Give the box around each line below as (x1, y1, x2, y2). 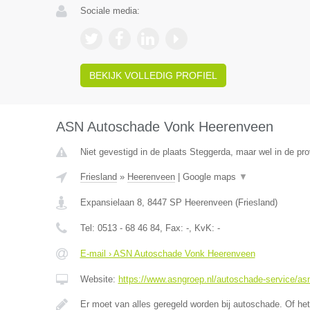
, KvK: (188, 223, 217, 233)
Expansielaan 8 (80, 197, 142, 208)
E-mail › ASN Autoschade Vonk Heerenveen (80, 248, 255, 259)
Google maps (182, 172, 239, 182)
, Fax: (159, 223, 186, 233)
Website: (80, 274, 118, 284)
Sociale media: (80, 6, 140, 16)
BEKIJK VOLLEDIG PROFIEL (89, 70, 217, 81)
